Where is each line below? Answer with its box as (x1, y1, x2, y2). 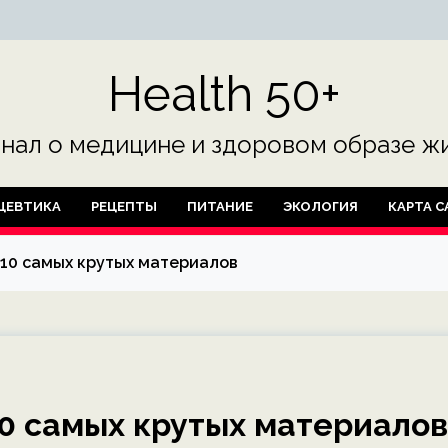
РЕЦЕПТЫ (91, 199, 157, 214)
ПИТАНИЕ (187, 199, 253, 214)
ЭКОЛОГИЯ (283, 199, 358, 214)
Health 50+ (107, 66, 341, 122)
